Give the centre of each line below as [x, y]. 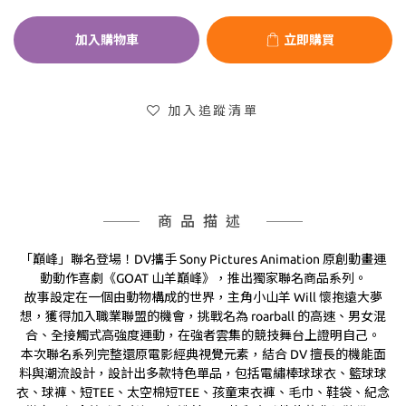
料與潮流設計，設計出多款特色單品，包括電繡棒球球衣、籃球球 [203, 373]
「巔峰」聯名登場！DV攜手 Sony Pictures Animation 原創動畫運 [203, 259]
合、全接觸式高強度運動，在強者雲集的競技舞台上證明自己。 [203, 335]
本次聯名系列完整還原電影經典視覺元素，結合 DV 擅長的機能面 [203, 354]
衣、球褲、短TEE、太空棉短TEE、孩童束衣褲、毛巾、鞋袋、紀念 [203, 392]
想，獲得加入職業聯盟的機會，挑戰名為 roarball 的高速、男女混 [203, 316]
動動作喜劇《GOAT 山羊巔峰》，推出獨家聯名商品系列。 [203, 278]
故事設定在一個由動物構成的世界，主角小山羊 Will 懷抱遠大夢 [203, 297]
